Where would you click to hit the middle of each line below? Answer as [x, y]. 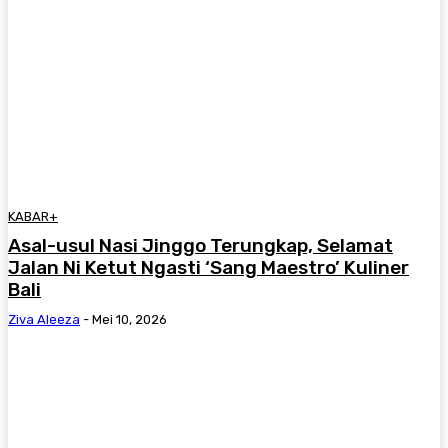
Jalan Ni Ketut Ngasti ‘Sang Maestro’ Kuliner [208, 267]
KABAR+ [33, 216]
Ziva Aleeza [44, 319]
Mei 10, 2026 [129, 319]
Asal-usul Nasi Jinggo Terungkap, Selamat [200, 245]
